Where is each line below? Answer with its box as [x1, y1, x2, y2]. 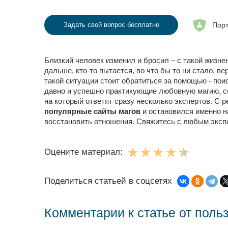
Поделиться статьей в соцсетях [44, 176, 172, 186]
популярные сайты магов [44, 107, 140, 116]
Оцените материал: [44, 147, 123, 157]
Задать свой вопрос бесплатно [63, 21, 159, 28]
